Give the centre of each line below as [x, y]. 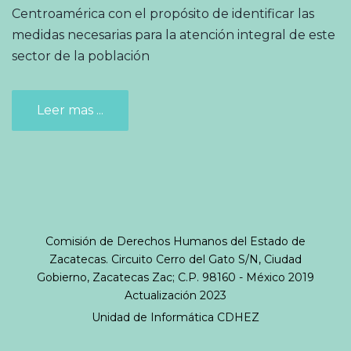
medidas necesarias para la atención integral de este [174, 34]
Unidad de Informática [154, 317]
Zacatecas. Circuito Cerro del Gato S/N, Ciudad [175, 259]
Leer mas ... [70, 110]
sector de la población [81, 56]
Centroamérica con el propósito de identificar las [163, 13]
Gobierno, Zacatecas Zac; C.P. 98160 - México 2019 [175, 277]
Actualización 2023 [175, 295]
